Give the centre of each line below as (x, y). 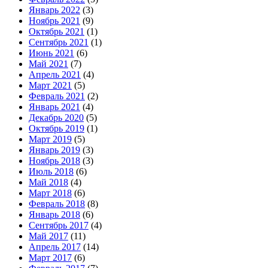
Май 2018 (48, 182)
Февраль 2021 (57, 96)
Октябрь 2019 (57, 128)
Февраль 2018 (57, 203)
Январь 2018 (54, 214)
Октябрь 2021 (57, 31)
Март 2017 (50, 257)
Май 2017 (48, 236)
